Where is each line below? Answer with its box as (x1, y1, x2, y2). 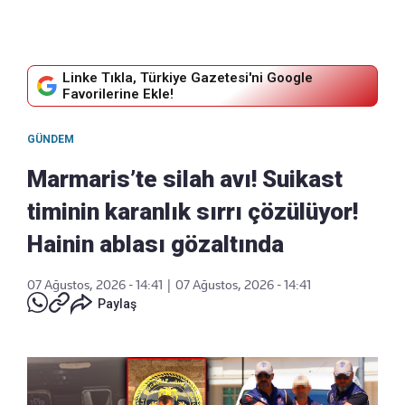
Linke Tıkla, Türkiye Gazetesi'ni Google (62, 69, 313, 86)
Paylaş (98, 296, 137, 311)
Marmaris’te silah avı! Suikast (27, 165, 343, 193)
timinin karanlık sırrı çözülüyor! (27, 197, 358, 225)
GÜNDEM (27, 132, 74, 146)
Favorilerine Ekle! (62, 85, 174, 102)
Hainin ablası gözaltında (27, 230, 284, 258)
